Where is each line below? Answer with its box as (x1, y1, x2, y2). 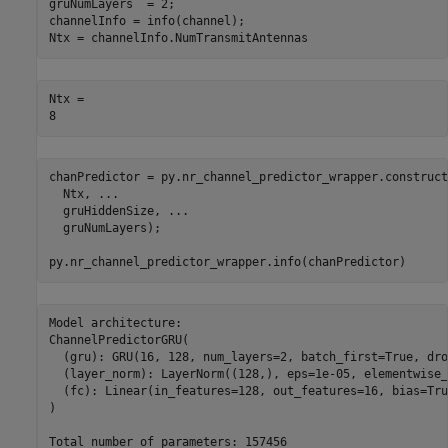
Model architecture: (48, 316, 182, 330)
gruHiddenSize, (48, 204, 168, 218)
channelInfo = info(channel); (48, 14, 245, 28)
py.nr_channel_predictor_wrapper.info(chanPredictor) (48, 255, 406, 269)
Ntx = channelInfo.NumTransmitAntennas (48, 31, 308, 45)
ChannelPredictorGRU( (48, 333, 189, 347)
